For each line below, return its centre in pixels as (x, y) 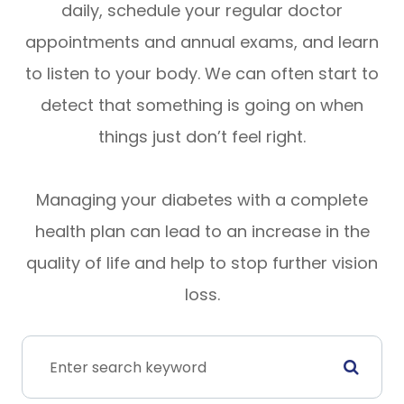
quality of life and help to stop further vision (202, 263)
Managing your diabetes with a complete (202, 200)
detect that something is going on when (202, 106)
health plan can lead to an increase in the (202, 232)
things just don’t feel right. (202, 137)
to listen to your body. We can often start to (202, 74)
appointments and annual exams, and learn (202, 42)
